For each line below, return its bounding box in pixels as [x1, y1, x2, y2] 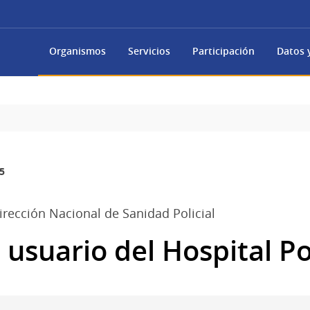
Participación [192, 44, 255, 58]
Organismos [49, 44, 106, 58]
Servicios [128, 44, 170, 58]
